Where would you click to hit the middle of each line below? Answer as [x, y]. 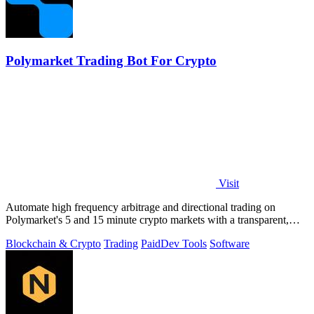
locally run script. [44, 233]
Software [230, 244]
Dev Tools [184, 244]
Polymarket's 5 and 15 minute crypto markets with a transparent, [147, 220]
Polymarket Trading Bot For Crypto [111, 61]
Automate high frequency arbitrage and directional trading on [141, 207]
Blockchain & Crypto [53, 244]
